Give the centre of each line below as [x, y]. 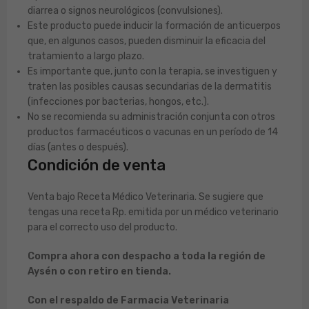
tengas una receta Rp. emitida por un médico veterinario [153, 212]
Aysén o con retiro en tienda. [99, 272]
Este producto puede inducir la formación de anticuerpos [154, 26]
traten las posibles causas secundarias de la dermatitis [150, 87]
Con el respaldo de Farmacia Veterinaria [128, 301]
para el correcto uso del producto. [102, 228]
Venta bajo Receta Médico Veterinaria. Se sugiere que [146, 197]
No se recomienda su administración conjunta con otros [151, 117]
